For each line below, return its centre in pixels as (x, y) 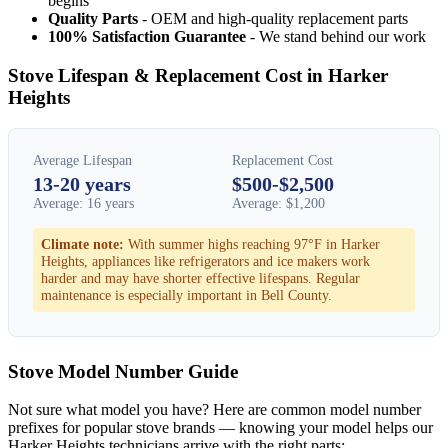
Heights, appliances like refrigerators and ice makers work (205, 260)
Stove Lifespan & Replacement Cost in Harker (198, 75)
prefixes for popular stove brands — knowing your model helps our (220, 428)
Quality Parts (93, 19)
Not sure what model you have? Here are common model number (214, 410)
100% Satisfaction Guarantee (147, 37)
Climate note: (82, 243)
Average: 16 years (83, 203)
